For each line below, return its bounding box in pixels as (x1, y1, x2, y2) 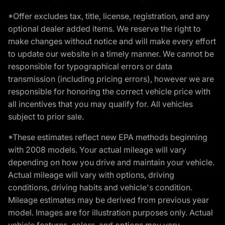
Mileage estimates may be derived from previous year (8, 195, 209, 205)
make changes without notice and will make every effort (8, 36, 216, 47)
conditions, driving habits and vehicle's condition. (8, 182, 192, 193)
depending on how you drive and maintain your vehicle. (8, 157, 214, 168)
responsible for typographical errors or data (8, 61, 172, 72)
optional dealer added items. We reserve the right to (8, 24, 201, 34)
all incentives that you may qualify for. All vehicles (8, 99, 193, 109)
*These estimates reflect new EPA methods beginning (8, 132, 207, 143)
